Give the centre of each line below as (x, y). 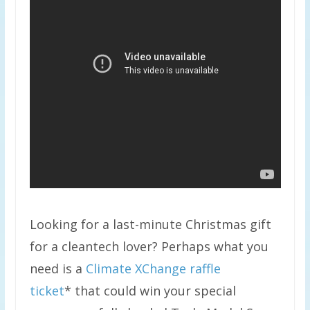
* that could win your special (150, 291)
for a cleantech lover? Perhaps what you (149, 246)
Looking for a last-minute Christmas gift (150, 224)
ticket (47, 291)
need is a (57, 268)
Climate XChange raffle (153, 268)
